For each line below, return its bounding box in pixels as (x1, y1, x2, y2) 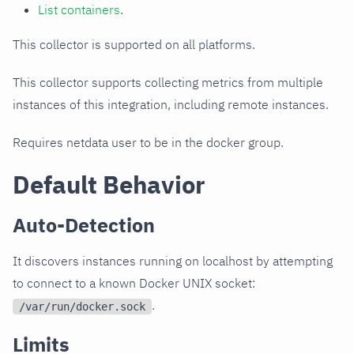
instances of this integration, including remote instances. (13, 96, 329, 112)
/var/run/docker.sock (19, 299, 145, 313)
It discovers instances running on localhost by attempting (13, 252, 333, 269)
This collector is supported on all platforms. (13, 36, 255, 52)
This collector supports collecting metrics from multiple (13, 73, 323, 90)
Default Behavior (13, 168, 205, 201)
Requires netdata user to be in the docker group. (13, 134, 284, 150)
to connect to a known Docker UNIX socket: (13, 274, 255, 291)
